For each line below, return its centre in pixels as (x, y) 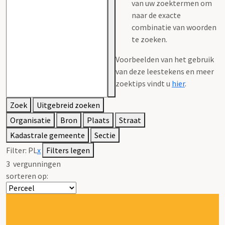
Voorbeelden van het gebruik (165, 59)
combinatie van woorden (174, 27)
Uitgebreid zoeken (68, 105)
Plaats (98, 120)
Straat (130, 120)
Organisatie (30, 120)
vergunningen (35, 163)
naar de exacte (156, 15)
